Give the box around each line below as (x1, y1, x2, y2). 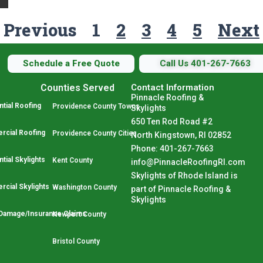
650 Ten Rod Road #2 (130, 117, 213, 126)
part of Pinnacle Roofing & (130, 184, 231, 194)
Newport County (52, 210, 106, 218)
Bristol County (52, 237, 100, 245)
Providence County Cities (52, 129, 137, 137)
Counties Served (40, 82, 114, 93)
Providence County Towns (52, 102, 140, 110)
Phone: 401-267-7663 (130, 144, 214, 153)
